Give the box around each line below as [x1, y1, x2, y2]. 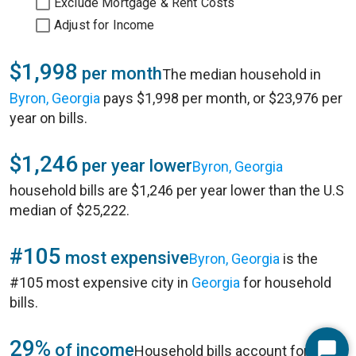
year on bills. [10, 110, 87, 126]
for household [240, 274, 331, 291]
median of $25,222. [10, 202, 130, 219]
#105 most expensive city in [10, 274, 192, 291]
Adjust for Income [54, 17, 155, 33]
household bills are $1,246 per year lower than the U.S [10, 182, 344, 199]
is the [280, 250, 318, 267]
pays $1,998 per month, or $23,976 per [100, 90, 342, 106]
